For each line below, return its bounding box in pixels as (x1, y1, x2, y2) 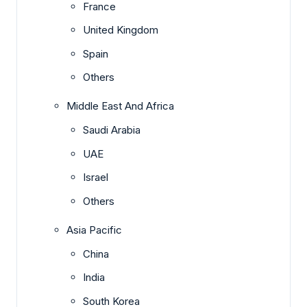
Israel (83, 171, 108, 184)
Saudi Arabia (83, 123, 140, 137)
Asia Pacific (66, 223, 122, 236)
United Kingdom (83, 23, 158, 37)
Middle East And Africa (66, 99, 174, 113)
